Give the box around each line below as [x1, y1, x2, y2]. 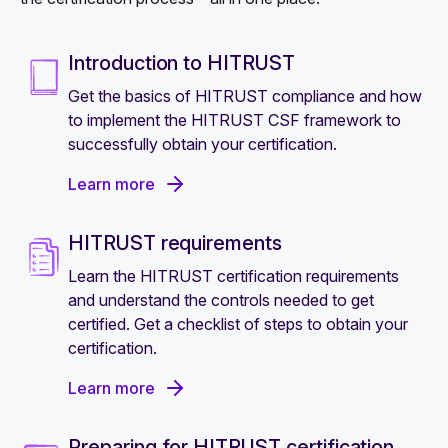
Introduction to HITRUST [68, 50, 295, 75]
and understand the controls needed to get [68, 289, 374, 310]
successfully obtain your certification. [68, 133, 337, 154]
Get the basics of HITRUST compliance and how [68, 85, 422, 106]
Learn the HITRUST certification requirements [68, 265, 399, 286]
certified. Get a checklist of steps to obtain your [68, 313, 408, 334]
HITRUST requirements [68, 230, 282, 255]
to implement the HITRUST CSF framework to [68, 109, 401, 130]
